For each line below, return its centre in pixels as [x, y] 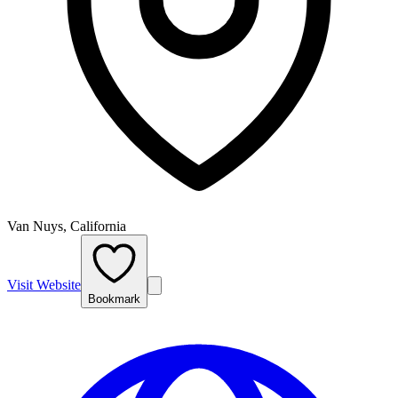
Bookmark [114, 298]
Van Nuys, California [67, 226]
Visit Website [44, 284]
